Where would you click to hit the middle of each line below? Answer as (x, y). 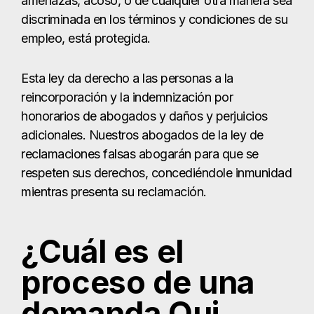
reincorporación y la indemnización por (127, 97)
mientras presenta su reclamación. (114, 192)
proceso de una (138, 283)
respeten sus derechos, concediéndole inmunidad (156, 173)
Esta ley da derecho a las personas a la (127, 78)
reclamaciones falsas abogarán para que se (140, 154)
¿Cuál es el (103, 252)
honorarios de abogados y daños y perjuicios (144, 116)
